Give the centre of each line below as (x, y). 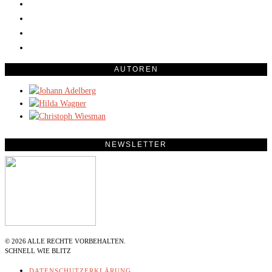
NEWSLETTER (136, 145)
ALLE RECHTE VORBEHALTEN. (76, 241)
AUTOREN (136, 70)
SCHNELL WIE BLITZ (38, 251)
